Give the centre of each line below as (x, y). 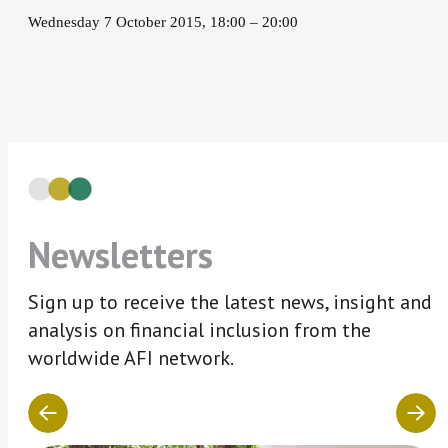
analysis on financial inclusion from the (199, 330)
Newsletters (120, 255)
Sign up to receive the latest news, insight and (230, 302)
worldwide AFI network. (131, 358)
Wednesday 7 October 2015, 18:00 (139, 22)
